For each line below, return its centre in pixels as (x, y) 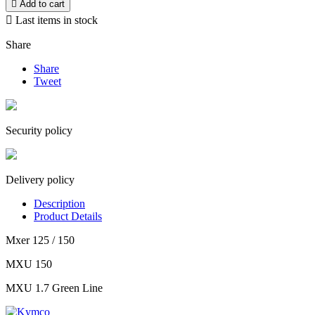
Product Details (68, 217)
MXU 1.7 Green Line (54, 288)
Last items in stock (55, 20)
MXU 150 (29, 264)
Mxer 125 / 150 (40, 240)
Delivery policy (40, 180)
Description (59, 204)
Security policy (39, 131)
